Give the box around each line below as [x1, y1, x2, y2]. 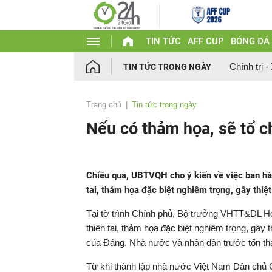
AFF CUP [187, 36, 224, 47]
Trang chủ [86, 100, 121, 109]
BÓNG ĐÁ [230, 36, 270, 47]
